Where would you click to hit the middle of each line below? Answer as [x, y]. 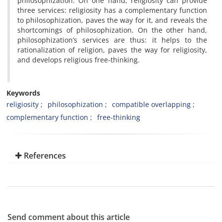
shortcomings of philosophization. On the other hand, [112, 30]
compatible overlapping [151, 104]
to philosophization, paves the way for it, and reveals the [112, 20]
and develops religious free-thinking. [79, 60]
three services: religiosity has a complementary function [112, 10]
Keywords [23, 93]
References [44, 156]
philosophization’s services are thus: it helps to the [112, 40]
